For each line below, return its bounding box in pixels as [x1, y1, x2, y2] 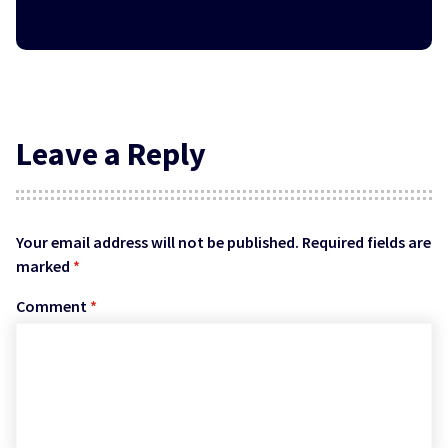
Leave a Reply [16, 133, 206, 174]
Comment [16, 296, 90, 317]
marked [16, 256, 73, 277]
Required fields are [302, 232, 431, 253]
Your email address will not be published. [16, 232, 299, 253]
